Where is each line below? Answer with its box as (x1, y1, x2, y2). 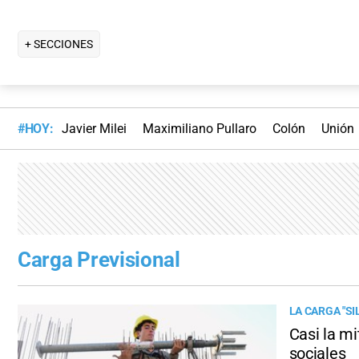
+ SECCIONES (25, 37, 93, 50)
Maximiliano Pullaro (142, 121, 256, 137)
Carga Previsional (18, 248, 180, 272)
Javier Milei (61, 121, 127, 137)
